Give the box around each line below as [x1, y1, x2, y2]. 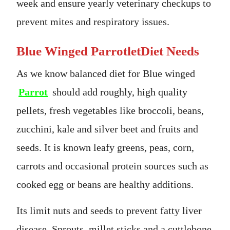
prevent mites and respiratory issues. [16, 15, 169, 27]
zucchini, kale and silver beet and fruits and [16, 123, 198, 135]
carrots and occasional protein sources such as [16, 160, 208, 171]
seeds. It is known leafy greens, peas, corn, [16, 141, 194, 153]
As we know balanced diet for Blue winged [16, 67, 195, 79]
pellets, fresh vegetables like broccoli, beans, [16, 104, 204, 116]
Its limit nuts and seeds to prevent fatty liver [16, 204, 202, 216]
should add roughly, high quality [50, 86, 187, 98]
